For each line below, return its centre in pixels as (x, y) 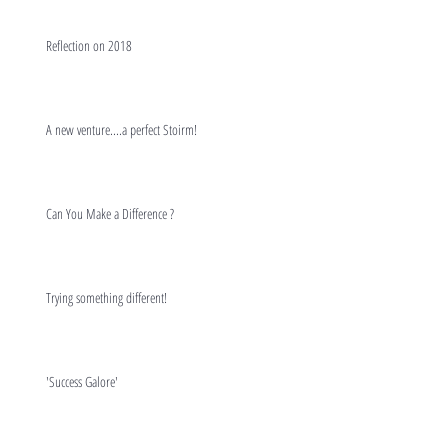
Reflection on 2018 (89, 45)
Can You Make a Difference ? (110, 213)
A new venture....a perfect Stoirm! (121, 129)
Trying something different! (106, 297)
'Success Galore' (82, 381)
